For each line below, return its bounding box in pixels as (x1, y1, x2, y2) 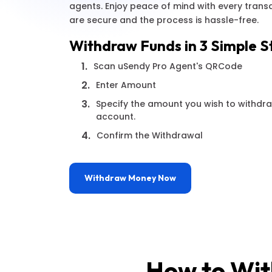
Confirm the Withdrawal (97, 129, 203, 141)
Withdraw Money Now (84, 172, 176, 183)
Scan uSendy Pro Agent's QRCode (93, 60, 242, 72)
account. (96, 110, 135, 123)
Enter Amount (96, 79, 156, 91)
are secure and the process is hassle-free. (69, 14, 259, 26)
